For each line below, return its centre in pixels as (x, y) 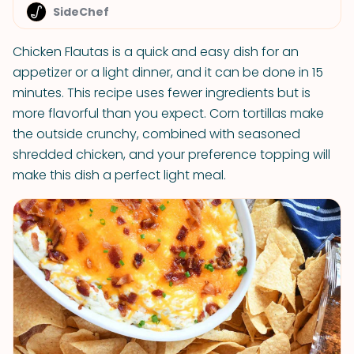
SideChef (81, 12)
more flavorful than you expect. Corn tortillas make (168, 113)
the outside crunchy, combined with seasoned (156, 134)
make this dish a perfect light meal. (119, 175)
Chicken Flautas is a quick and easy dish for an (156, 52)
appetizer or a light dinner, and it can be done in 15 (168, 72)
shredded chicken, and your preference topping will (171, 154)
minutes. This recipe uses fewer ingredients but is (162, 93)
